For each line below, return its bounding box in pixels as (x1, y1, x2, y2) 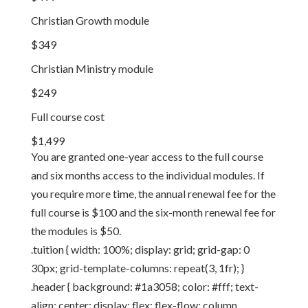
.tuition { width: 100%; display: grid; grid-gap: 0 (30, 243, 250, 256)
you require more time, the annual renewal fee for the (30, 187, 276, 200)
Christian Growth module (30, 14, 149, 27)
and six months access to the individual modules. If (30, 168, 265, 181)
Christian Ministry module (30, 62, 153, 75)
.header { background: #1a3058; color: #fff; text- (30, 280, 258, 293)
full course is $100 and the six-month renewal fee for (30, 206, 276, 219)
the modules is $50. (30, 224, 121, 237)
